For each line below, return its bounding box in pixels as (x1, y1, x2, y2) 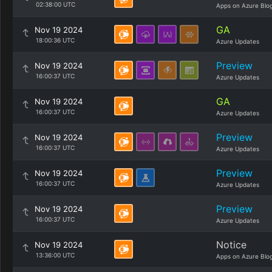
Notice (216, 239, 246, 251)
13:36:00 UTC (35, 251, 75, 259)
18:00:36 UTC (35, 36, 75, 44)
